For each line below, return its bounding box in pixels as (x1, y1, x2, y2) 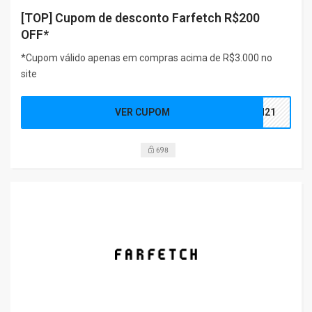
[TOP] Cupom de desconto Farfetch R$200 (21, 10, 260, 25)
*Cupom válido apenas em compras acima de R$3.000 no (21, 52, 272, 63)
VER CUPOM (115, 106, 171, 118)
